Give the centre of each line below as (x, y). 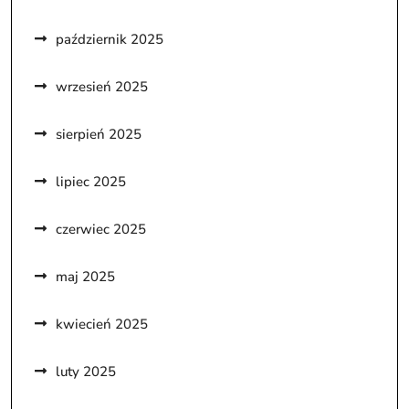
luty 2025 (86, 371)
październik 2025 (110, 39)
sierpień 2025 (99, 134)
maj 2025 (85, 276)
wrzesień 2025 (102, 86)
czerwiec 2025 (101, 229)
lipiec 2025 (91, 181)
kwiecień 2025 (102, 324)
